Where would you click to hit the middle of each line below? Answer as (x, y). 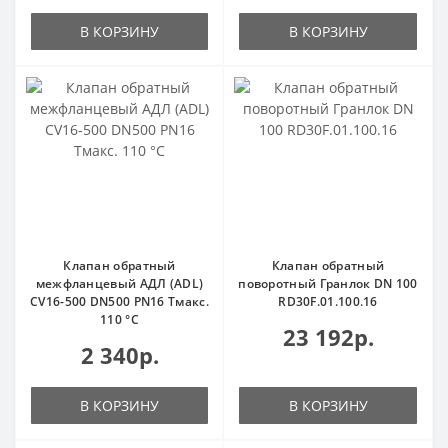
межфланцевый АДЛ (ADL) (119, 283)
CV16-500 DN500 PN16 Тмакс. (119, 301)
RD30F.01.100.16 (328, 301)
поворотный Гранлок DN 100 (328, 283)
